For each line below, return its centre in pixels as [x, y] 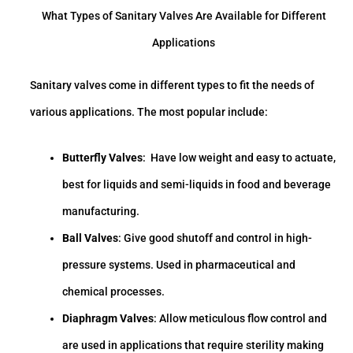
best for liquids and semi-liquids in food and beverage [197, 185]
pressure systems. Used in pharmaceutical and [179, 265]
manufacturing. [101, 212]
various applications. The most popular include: [149, 112]
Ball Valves [91, 238]
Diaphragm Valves [108, 319]
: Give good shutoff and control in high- [216, 238]
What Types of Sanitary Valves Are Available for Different [184, 15]
